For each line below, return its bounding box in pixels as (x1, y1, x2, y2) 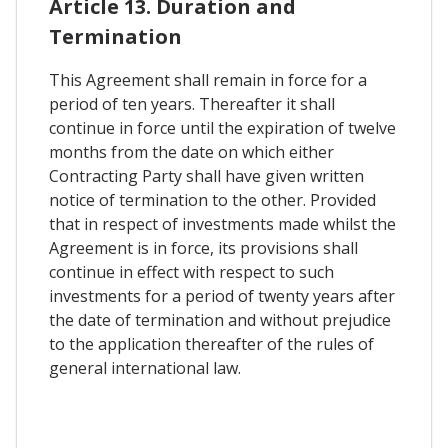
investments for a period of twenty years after (49, 284, 395, 307)
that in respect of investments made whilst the (49, 212, 396, 235)
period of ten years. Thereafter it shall (49, 92, 335, 115)
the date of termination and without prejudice (49, 308, 391, 331)
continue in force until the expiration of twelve (49, 116, 396, 139)
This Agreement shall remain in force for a (49, 68, 367, 91)
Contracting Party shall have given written (49, 164, 364, 187)
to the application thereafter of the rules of (49, 332, 374, 355)
